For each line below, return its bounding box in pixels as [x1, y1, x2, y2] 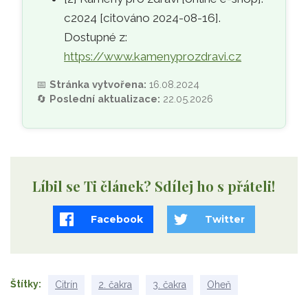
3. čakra [153, 278, 186, 290]
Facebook [90, 212, 143, 225]
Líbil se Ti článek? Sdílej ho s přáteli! [32, 176, 276, 195]
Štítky [10, 278, 38, 290]
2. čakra [98, 278, 132, 290]
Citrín [55, 278, 78, 290]
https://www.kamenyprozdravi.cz [64, 49, 242, 63]
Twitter [204, 212, 245, 225]
